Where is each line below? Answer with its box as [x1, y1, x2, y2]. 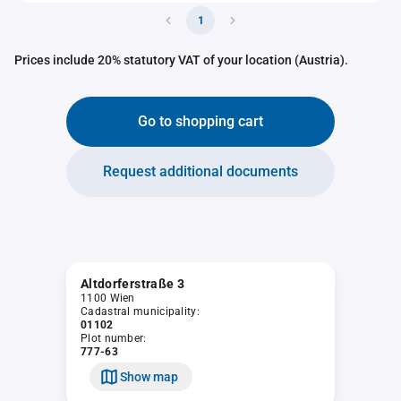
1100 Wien [81, 292, 135, 304]
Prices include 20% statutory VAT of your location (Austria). [14, 53, 348, 67]
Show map [120, 369, 178, 384]
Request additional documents [103, 163, 298, 180]
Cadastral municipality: [81, 305, 200, 318]
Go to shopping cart [138, 113, 263, 130]
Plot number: [81, 332, 147, 345]
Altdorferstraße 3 [81, 277, 184, 291]
